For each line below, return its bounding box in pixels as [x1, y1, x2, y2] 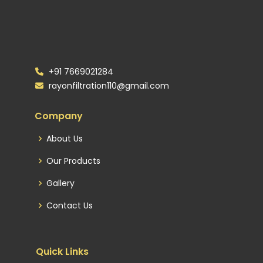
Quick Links [36, 245, 89, 258]
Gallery [46, 177, 75, 189]
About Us [46, 133, 83, 144]
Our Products [46, 155, 100, 167]
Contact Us [46, 200, 93, 211]
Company [35, 109, 83, 123]
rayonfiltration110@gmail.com [46, 80, 169, 92]
